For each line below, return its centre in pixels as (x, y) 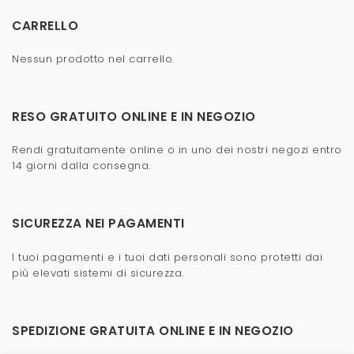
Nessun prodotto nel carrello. (93, 59)
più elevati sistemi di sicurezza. (98, 273)
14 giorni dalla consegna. (81, 166)
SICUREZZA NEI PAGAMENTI (98, 224)
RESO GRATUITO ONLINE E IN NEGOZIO (134, 117)
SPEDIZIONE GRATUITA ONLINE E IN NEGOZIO (153, 330)
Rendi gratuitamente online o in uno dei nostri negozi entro (177, 150)
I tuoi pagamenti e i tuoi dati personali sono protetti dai (167, 257)
